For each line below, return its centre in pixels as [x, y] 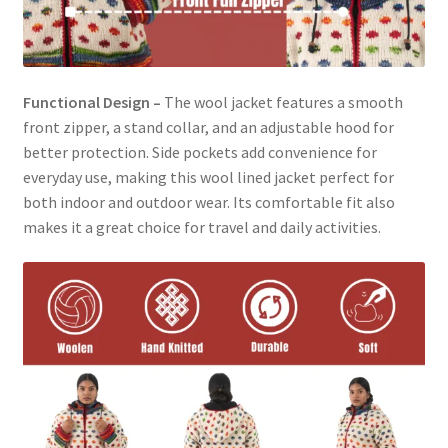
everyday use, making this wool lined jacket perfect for [208, 176]
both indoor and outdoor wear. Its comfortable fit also [208, 201]
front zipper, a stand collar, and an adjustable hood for [208, 126]
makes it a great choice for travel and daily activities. [201, 226]
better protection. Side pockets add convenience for [199, 151]
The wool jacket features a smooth [281, 101]
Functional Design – [91, 101]
